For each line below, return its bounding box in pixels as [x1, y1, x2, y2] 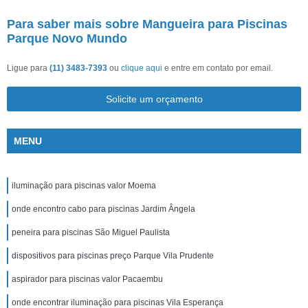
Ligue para [7, 63, 49, 73]
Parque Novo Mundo [7, 32, 127, 45]
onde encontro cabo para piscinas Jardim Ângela [12, 204, 195, 214]
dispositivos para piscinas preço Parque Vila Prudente [12, 251, 214, 261]
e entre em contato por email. [162, 63, 273, 73]
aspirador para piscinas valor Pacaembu [12, 274, 163, 284]
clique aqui [121, 63, 162, 73]
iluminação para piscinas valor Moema [12, 181, 156, 190]
